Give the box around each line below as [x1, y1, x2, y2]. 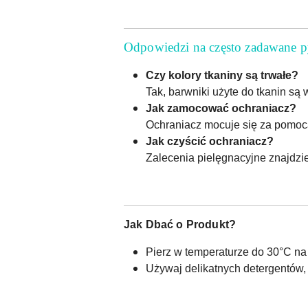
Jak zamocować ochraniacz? [146, 102, 296, 114]
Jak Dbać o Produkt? [124, 218, 236, 230]
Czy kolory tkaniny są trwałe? [146, 69, 298, 81]
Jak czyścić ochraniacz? [146, 135, 274, 147]
